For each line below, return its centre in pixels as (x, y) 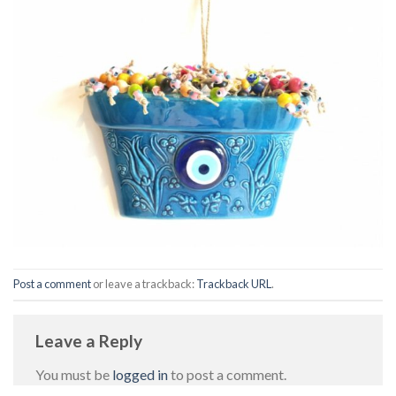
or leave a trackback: (144, 284)
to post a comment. (227, 374)
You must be (74, 374)
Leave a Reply (91, 341)
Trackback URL (234, 284)
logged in (140, 374)
